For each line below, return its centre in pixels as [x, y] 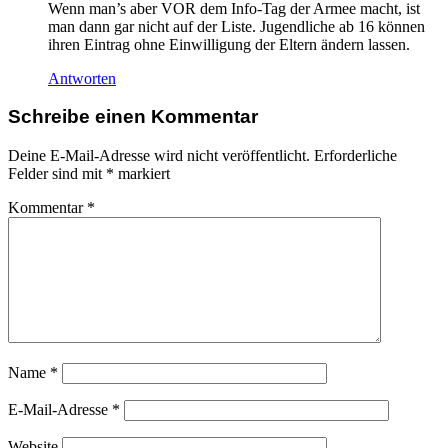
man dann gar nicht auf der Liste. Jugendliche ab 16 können [236, 26]
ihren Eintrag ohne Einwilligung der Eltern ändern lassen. [229, 44]
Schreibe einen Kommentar [133, 117]
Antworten [82, 78]
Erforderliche [355, 156]
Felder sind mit [57, 174]
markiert [142, 174]
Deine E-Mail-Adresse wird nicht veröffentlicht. [159, 156]
